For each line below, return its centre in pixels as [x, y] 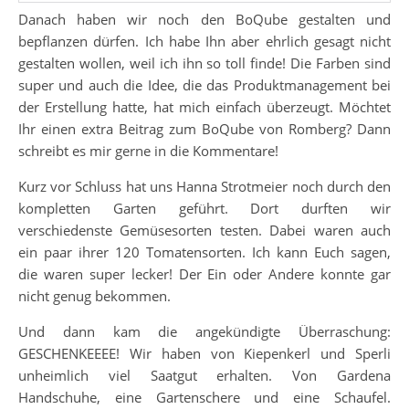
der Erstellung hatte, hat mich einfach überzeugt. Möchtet [204, 107]
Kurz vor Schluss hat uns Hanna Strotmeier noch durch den [204, 187]
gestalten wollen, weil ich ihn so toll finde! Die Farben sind [204, 63]
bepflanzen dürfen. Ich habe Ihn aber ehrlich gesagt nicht [204, 42]
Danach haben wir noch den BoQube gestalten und [204, 20]
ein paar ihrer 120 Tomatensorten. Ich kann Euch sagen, [204, 252]
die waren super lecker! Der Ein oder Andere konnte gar [204, 274]
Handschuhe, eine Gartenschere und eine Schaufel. [204, 398]
